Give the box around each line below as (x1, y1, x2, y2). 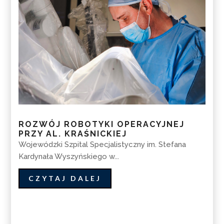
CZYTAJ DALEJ (28, 174, 102, 183)
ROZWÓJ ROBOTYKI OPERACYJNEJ (18, 119, 185, 129)
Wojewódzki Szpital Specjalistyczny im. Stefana (18, 139, 186, 149)
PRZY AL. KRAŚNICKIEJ (18, 128, 127, 138)
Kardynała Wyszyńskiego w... (18, 151, 119, 161)
